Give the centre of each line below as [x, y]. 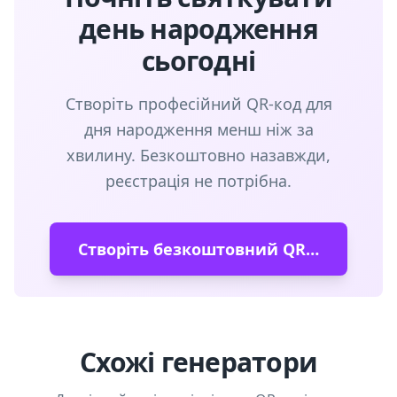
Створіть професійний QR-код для [198, 104]
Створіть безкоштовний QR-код [312, 249]
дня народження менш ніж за [198, 129]
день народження [198, 29]
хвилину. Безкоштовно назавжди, [198, 155]
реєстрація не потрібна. [198, 181]
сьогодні [198, 61]
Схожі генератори [198, 362]
